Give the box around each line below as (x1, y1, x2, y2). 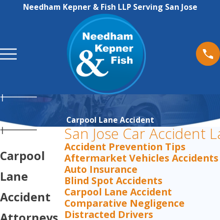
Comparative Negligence (64, 196, 185, 210)
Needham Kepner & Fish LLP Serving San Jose (23, 1, 197, 12)
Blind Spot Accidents (64, 174, 163, 188)
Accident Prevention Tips (64, 140, 186, 154)
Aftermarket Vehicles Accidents (64, 151, 219, 165)
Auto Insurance (64, 163, 137, 176)
